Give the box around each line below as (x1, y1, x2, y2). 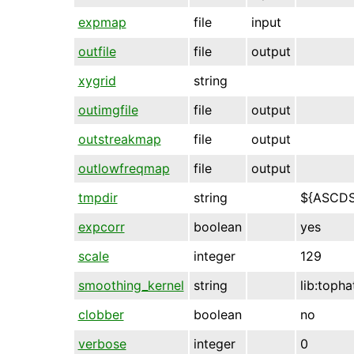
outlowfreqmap (77, 160, 170, 176)
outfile (77, 43, 116, 59)
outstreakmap (77, 130, 161, 147)
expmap (77, 13, 126, 30)
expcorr (77, 218, 125, 235)
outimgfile (77, 101, 138, 118)
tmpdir (77, 189, 118, 205)
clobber (77, 306, 124, 322)
